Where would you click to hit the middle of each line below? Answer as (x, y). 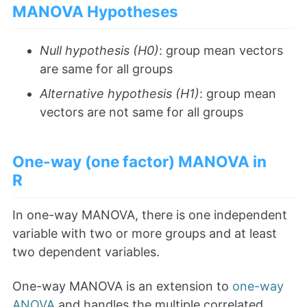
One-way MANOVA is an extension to (122, 286)
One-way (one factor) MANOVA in (139, 162)
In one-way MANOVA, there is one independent (150, 214)
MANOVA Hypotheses (95, 12)
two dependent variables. (86, 251)
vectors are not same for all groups (142, 112)
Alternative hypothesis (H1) (120, 94)
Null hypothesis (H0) (99, 51)
